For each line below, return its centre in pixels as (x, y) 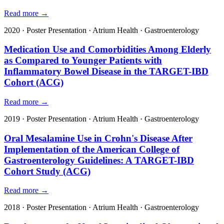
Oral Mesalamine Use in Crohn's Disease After (98, 138)
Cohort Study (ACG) (47, 171)
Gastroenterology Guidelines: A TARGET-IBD (99, 160)
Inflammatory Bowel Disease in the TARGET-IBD (106, 71)
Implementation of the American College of (92, 149)
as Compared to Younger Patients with (83, 60)
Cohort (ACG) (34, 82)
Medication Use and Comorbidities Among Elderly (107, 49)
